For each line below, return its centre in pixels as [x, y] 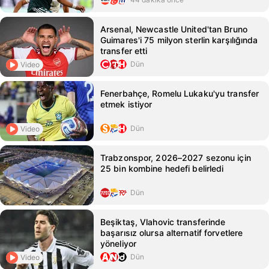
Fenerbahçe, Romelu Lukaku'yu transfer [180, 93]
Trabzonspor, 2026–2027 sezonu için [176, 158]
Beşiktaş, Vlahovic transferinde [163, 222]
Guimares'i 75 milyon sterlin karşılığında [179, 40]
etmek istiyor [126, 104]
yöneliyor [118, 243]
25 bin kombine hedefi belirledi [162, 168]
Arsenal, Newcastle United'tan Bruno [174, 29]
